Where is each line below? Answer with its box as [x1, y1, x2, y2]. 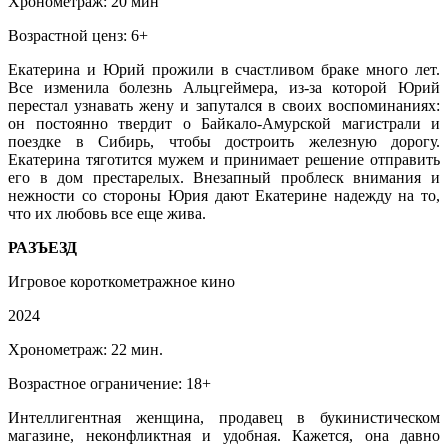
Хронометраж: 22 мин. [8, 340, 163, 358]
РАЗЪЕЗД [8, 238, 77, 256]
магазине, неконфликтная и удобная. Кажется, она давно [8, 426, 440, 444]
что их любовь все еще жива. [8, 204, 206, 222]
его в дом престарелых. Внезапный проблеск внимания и [8, 168, 440, 186]
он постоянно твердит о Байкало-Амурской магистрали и [8, 114, 440, 132]
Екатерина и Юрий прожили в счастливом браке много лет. [8, 60, 440, 78]
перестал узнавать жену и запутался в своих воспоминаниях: [8, 96, 440, 114]
